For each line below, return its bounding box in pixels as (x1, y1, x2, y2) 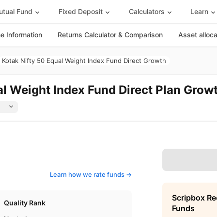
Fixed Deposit (58, 7, 103, 15)
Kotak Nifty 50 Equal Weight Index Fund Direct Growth (2, 57, 166, 64)
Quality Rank (4, 199, 46, 207)
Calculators (128, 7, 165, 15)
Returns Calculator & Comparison (58, 31, 163, 39)
